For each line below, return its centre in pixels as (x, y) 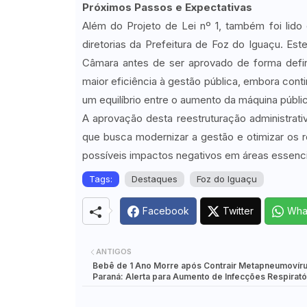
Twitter (238, 211)
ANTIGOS (113, 252)
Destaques (154, 179)
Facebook (165, 211)
